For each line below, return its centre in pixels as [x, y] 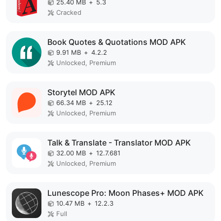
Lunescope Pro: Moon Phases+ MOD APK [126, 193]
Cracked [69, 12]
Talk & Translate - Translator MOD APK [119, 143]
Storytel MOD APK [81, 92]
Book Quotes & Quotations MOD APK [117, 42]
